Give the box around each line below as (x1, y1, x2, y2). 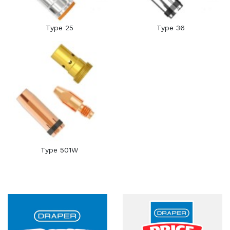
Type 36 (156, 24, 185, 32)
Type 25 (45, 24, 73, 32)
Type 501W (41, 145, 79, 154)
